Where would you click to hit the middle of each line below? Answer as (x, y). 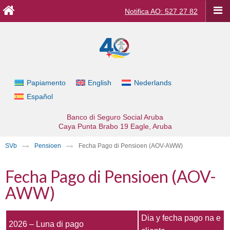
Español (40, 96)
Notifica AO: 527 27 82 (161, 11)
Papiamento (46, 83)
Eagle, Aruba (151, 126)
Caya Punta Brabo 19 (93, 126)
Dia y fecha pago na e (181, 218)
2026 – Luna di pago (46, 224)
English (100, 83)
